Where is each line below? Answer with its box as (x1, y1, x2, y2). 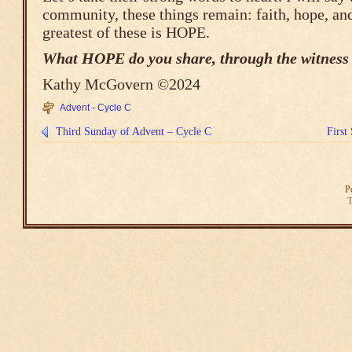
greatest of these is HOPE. (42, 23, 210, 41)
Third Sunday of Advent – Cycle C (56, 125, 211, 137)
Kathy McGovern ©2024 (42, 75, 200, 93)
